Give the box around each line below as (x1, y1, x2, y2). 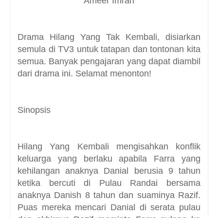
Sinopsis (18, 105, 51, 115)
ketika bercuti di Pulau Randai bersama (18, 178, 200, 188)
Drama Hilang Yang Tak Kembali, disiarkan (18, 32, 200, 42)
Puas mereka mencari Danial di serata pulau (18, 202, 200, 213)
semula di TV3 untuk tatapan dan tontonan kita (18, 44, 200, 54)
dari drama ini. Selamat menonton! (18, 69, 151, 79)
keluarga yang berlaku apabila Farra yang (18, 154, 200, 164)
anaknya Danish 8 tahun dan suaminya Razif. (18, 190, 200, 200)
